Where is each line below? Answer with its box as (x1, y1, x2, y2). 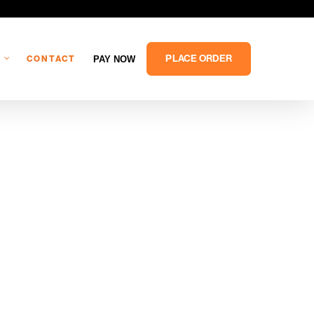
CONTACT (27, 54, 76, 64)
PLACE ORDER (165, 53, 232, 64)
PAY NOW (93, 53, 135, 64)
